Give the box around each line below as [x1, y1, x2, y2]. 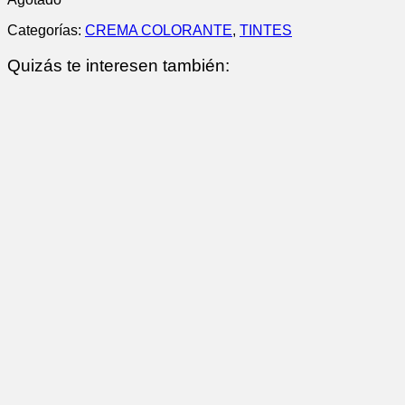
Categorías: [7, 23, 85, 39]
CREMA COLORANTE [85, 23, 232, 39]
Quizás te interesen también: [7, 56, 230, 76]
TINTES [240, 23, 292, 39]
